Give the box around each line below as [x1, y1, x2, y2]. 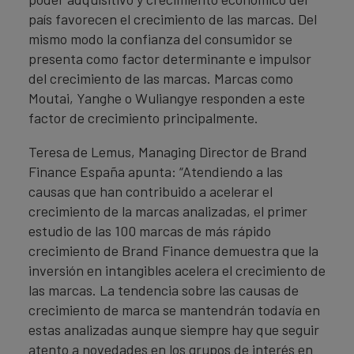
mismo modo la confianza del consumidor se [28, 30, 292, 47]
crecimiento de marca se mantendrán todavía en [28, 301, 320, 318]
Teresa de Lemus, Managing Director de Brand [28, 143, 307, 160]
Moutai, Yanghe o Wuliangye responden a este [28, 89, 305, 107]
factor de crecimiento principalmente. [28, 109, 258, 126]
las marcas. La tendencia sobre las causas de [28, 281, 299, 299]
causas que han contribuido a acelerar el [28, 183, 273, 200]
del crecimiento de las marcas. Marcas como [28, 70, 293, 87]
